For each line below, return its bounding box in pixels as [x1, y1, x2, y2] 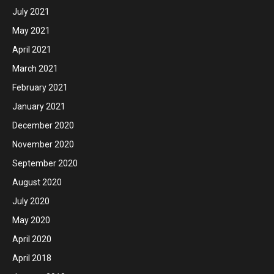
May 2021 [12, 26, 50, 36]
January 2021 [12, 102, 65, 112]
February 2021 [12, 83, 68, 93]
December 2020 [12, 120, 74, 131]
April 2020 [12, 234, 51, 245]
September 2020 [12, 158, 78, 169]
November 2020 [12, 139, 74, 150]
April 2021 [12, 45, 51, 55]
